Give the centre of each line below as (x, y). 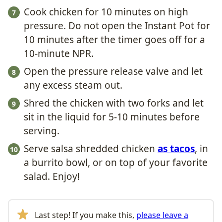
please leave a (162, 215)
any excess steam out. (73, 85)
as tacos (176, 149)
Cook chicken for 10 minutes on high (106, 12)
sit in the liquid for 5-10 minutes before (112, 117)
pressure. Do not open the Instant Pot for (117, 26)
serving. (42, 131)
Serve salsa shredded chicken (91, 149)
